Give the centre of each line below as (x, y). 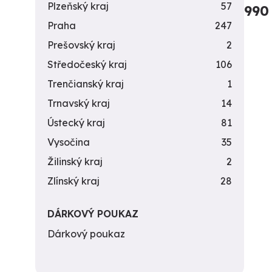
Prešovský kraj (81, 45)
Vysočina (69, 142)
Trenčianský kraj (86, 84)
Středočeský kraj (87, 64)
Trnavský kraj (79, 103)
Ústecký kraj (76, 123)
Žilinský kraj (75, 161)
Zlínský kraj (73, 181)
